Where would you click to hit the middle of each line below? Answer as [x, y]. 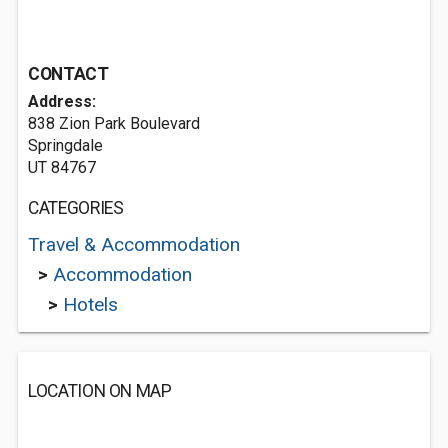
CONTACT [68, 74]
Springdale [65, 145]
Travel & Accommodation [134, 244]
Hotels [90, 304]
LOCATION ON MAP [100, 391]
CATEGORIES [76, 208]
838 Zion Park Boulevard [114, 123]
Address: [62, 101]
